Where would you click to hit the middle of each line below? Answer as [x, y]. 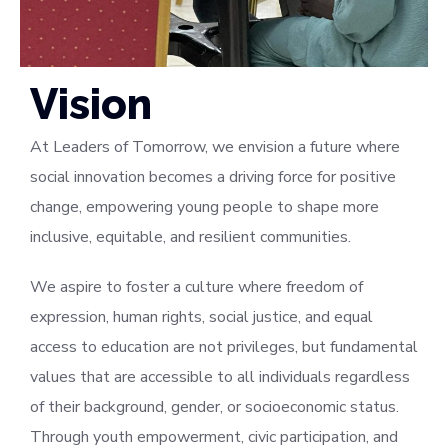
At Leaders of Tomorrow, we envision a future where [215, 146]
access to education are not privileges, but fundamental [224, 346]
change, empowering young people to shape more [204, 206]
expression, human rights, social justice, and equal [201, 316]
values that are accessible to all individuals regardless [220, 376]
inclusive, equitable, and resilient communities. [190, 236]
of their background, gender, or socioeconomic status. [214, 406]
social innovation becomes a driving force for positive [213, 176]
